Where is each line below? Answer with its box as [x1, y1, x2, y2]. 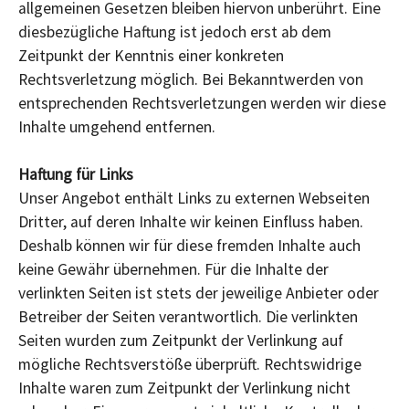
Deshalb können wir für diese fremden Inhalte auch [18, 235, 361, 256]
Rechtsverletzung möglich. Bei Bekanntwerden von [18, 68, 363, 89]
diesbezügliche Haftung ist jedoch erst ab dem [18, 21, 331, 42]
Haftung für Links [18, 163, 133, 184]
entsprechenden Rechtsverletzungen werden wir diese [18, 92, 386, 113]
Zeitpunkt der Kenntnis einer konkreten [18, 45, 284, 66]
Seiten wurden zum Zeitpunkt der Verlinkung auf [18, 330, 343, 351]
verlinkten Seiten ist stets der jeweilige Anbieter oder [18, 282, 379, 303]
